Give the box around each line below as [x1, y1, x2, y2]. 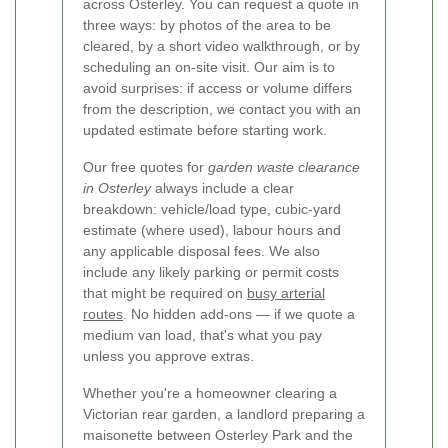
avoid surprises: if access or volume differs [83, 80, 352, 97]
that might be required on [83, 285, 247, 302]
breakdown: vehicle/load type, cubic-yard [83, 201, 341, 218]
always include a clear [151, 180, 294, 197]
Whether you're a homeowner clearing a [83, 385, 337, 402]
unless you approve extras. [83, 348, 254, 365]
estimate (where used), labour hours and [83, 222, 341, 239]
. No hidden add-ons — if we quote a [123, 306, 355, 323]
